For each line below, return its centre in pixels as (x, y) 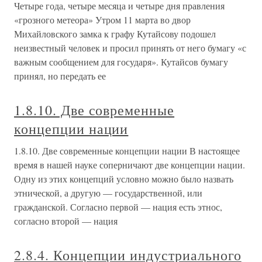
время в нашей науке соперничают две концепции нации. (130, 165)
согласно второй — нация (66, 221)
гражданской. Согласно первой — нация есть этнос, (118, 207)
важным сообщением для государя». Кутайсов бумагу (121, 62)
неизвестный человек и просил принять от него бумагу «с (130, 48)
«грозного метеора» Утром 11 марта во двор (102, 20)
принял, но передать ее (60, 76)
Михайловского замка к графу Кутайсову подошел (115, 34)
